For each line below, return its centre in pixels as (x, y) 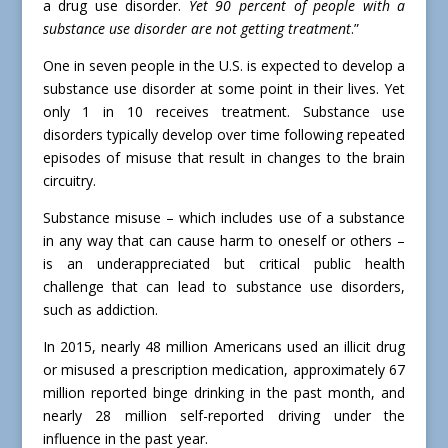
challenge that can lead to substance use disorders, (224, 287)
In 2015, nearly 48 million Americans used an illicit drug (224, 347)
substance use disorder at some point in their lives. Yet (224, 89)
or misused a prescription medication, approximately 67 (224, 370)
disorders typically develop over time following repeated (224, 135)
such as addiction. (100, 310)
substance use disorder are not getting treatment (196, 29)
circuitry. (69, 181)
